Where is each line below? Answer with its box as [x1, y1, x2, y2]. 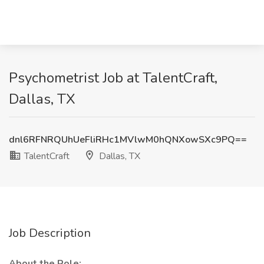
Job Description [9, 225, 91, 241]
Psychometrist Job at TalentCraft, [9, 68, 217, 87]
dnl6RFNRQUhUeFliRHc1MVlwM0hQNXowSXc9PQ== [9, 133, 247, 146]
